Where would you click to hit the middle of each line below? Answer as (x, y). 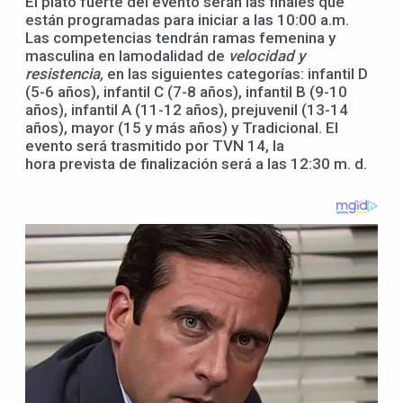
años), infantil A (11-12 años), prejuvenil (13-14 (187, 110)
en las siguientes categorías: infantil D (237, 74)
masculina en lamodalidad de (127, 56)
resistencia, (66, 74)
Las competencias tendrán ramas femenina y (180, 38)
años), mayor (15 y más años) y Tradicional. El (182, 128)
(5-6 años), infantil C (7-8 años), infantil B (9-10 (186, 92)
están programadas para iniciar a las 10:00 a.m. (187, 20)
